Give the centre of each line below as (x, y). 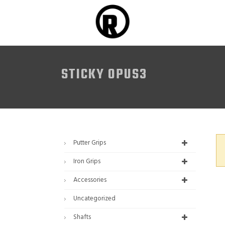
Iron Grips (87, 161)
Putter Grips (90, 143)
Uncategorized (94, 199)
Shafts (82, 217)
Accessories (90, 180)
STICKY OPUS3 (104, 75)
